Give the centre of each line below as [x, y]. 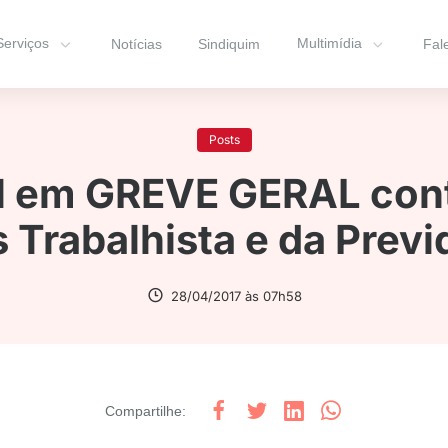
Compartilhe [143, 410]
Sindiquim [229, 44]
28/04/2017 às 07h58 [236, 296]
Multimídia [329, 43]
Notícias [136, 44]
